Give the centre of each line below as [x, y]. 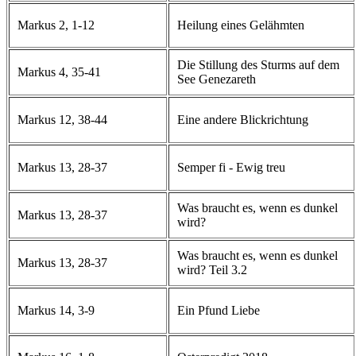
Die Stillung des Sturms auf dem [258, 64]
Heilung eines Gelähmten [241, 25]
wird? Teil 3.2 [212, 269]
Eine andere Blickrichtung [243, 119]
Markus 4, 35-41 [59, 72]
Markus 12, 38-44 [62, 119]
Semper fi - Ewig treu [231, 167]
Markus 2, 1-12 [56, 25]
